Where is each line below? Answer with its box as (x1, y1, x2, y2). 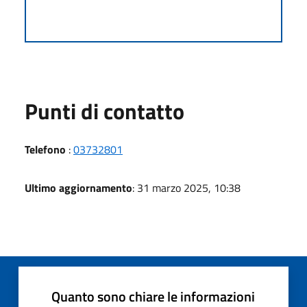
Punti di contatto (25, 94, 184, 127)
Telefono (25, 140, 66, 158)
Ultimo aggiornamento (25, 179, 132, 196)
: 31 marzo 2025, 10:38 (132, 179, 241, 196)
